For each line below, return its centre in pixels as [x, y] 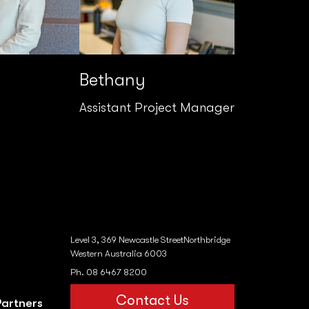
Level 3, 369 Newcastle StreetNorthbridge [150, 240]
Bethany [112, 79]
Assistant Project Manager [157, 108]
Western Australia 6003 [119, 254]
